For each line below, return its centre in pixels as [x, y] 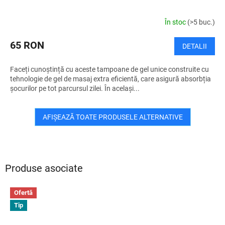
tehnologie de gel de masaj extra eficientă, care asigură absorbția [110, 79]
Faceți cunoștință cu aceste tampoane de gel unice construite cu [109, 69]
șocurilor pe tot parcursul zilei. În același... [75, 88]
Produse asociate [44, 168]
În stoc [176, 22]
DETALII [195, 46]
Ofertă [23, 193]
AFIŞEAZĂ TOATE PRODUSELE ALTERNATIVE [113, 117]
